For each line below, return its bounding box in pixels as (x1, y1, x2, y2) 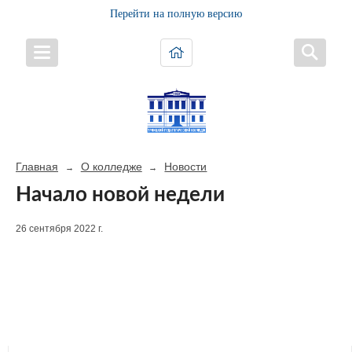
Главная (16, 160, 58, 173)
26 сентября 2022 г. (16, 223, 103, 235)
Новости (164, 160, 207, 173)
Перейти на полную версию (110, 8, 242, 20)
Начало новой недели (16, 185, 225, 205)
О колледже (80, 160, 142, 173)
